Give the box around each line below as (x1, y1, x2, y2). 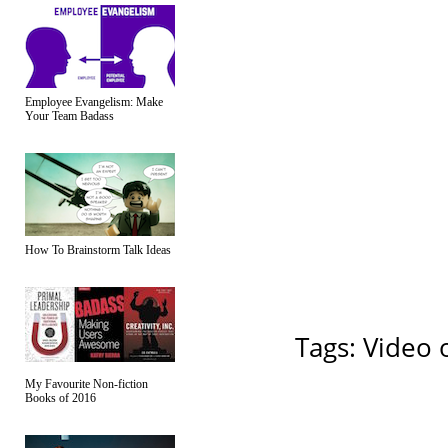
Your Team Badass (25, 109, 114, 123)
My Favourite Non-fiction (25, 377, 148, 391)
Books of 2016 (25, 391, 96, 405)
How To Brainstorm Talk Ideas (25, 243, 171, 257)
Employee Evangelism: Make (25, 95, 163, 109)
